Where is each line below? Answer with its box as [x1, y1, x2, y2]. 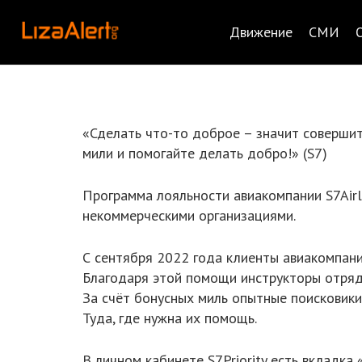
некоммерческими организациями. [82, 206, 296, 225]
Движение [229, 23, 293, 41]
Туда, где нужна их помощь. [82, 309, 257, 327]
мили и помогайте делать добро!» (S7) [82, 144, 327, 162]
